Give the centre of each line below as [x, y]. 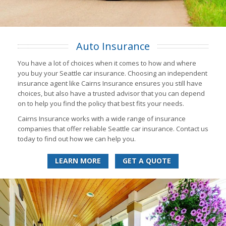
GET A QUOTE [147, 161]
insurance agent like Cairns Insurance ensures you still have [110, 83]
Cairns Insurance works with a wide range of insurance [102, 119]
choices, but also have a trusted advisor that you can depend [111, 94]
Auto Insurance [113, 46]
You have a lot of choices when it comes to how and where [107, 63]
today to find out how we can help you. [77, 139]
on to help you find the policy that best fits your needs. [101, 104]
